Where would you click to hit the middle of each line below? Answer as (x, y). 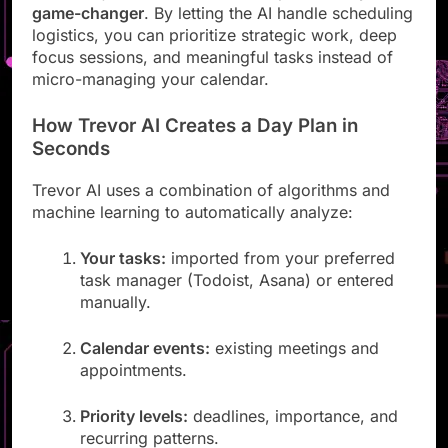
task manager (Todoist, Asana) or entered (237, 297)
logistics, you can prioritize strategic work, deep (214, 52)
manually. (115, 319)
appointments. (133, 387)
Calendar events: (145, 365)
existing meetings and (294, 365)
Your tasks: (123, 275)
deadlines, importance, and (293, 433)
